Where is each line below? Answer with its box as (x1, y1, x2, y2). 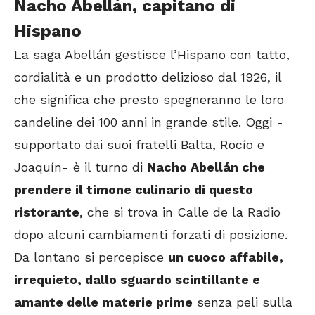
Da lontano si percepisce (14, 250, 168, 265)
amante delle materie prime (14, 295, 193, 310)
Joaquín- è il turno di (14, 160, 147, 175)
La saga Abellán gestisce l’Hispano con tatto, (14, 47, 290, 63)
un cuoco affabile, (168, 250, 283, 265)
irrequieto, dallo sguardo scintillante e (14, 272, 260, 288)
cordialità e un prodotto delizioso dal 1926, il (14, 70, 281, 85)
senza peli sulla (193, 295, 292, 310)
